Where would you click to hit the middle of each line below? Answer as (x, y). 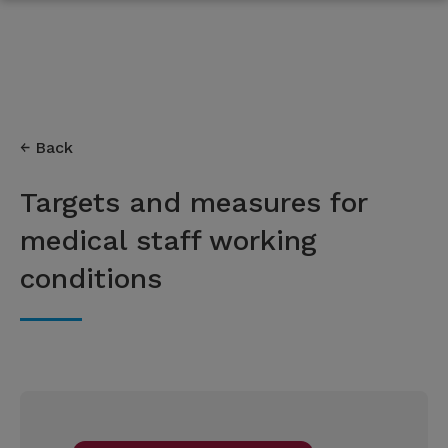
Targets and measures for (193, 202)
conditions (91, 278)
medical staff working (168, 240)
